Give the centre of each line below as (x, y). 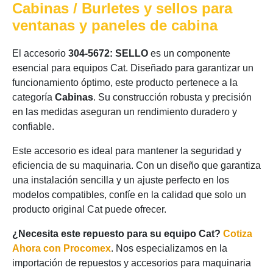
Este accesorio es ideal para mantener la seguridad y (127, 151)
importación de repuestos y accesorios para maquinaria (132, 263)
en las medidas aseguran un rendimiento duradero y (125, 112)
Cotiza (238, 234)
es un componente (189, 53)
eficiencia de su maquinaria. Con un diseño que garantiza (136, 165)
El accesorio (40, 53)
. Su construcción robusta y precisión (172, 97)
